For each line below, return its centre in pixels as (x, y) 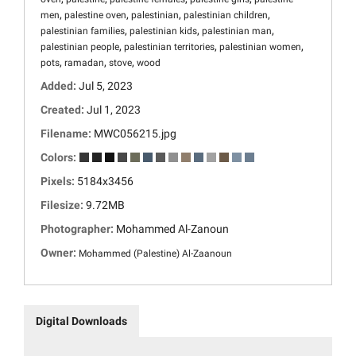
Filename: (67, 134)
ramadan (84, 63)
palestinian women (260, 47)
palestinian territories (169, 47)
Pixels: (59, 182)
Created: (64, 110)
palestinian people (80, 47)
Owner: (60, 253)
